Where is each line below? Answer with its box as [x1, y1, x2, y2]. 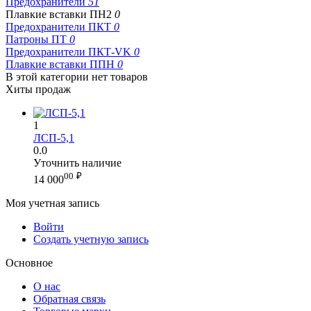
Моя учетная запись [6, 197, 99, 210]
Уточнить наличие [33, 156, 121, 169]
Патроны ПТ [6, 33, 69, 45]
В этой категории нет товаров [6, 70, 148, 83]
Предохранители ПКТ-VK [6, 45, 134, 58]
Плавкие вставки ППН [6, 58, 117, 70]
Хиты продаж [6, 83, 71, 95]
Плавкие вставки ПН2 [6, 8, 115, 20]
